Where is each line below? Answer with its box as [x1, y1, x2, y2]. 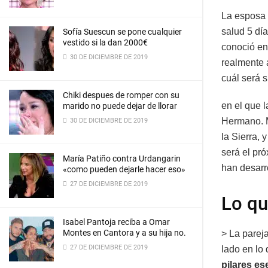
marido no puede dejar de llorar [63, 101, 177, 111]
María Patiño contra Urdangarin [63, 154, 181, 163]
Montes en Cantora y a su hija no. [63, 228, 186, 237]
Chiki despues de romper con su [63, 90, 179, 100]
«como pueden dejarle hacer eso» [63, 165, 185, 174]
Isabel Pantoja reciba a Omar [63, 217, 170, 227]
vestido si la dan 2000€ [63, 38, 148, 47]
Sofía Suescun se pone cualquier [63, 27, 182, 36]
